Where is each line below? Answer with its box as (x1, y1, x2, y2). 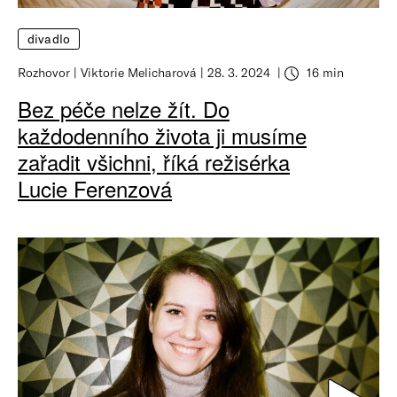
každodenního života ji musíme (18, 120, 307, 152)
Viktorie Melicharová (81, 65, 197, 81)
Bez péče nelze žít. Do (18, 93, 230, 125)
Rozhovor (18, 65, 70, 81)
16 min (303, 65, 344, 81)
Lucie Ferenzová (18, 173, 172, 205)
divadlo (27, 30, 70, 47)
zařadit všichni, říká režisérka (18, 146, 290, 178)
